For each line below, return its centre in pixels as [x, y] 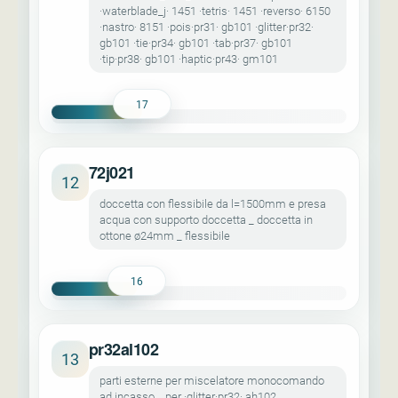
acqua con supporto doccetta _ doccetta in [206, 219]
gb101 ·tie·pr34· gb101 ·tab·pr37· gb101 [196, 43]
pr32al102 [124, 349]
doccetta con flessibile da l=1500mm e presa [213, 203]
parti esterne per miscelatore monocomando [212, 380]
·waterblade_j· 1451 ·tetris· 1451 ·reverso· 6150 [215, 11]
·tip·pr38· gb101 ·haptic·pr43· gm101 [189, 59]
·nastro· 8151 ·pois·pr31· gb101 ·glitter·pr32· [207, 27]
